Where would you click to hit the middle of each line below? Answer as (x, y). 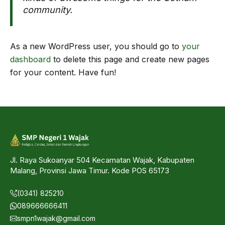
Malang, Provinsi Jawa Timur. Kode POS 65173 (90, 170)
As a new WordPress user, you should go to (96, 46)
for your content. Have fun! (63, 72)
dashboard (30, 59)
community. (47, 10)
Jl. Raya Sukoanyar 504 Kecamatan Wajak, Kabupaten (102, 160)
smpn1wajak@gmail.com (56, 218)
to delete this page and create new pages (130, 59)
